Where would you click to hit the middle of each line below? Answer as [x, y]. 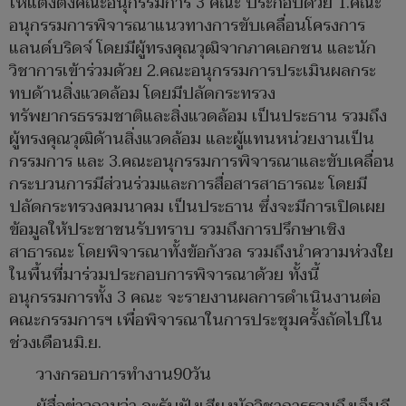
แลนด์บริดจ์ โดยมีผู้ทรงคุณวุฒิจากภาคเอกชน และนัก [193, 49]
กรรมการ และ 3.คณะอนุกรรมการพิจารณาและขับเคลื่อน [202, 162]
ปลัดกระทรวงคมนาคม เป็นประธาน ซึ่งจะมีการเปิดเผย [197, 208]
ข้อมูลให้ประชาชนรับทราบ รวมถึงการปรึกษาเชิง [177, 230]
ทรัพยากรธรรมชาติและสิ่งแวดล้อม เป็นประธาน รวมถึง [198, 117]
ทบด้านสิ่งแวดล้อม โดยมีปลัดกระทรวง [142, 94]
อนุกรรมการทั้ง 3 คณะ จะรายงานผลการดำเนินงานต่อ [195, 298]
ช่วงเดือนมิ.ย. [55, 343]
